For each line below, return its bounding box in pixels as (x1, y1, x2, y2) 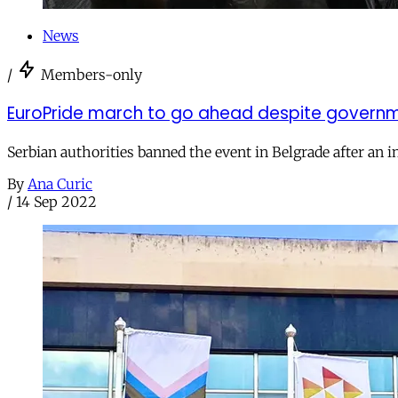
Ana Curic (28, 174, 92, 193)
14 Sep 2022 (16, 192, 97, 211)
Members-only (41, 66, 142, 84)
